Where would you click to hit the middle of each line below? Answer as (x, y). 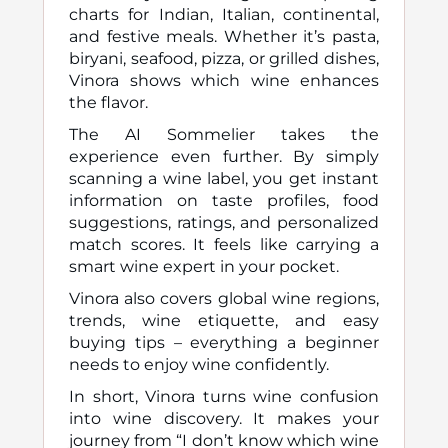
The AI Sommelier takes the (224, 134)
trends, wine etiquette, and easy (224, 320)
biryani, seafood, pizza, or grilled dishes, (224, 58)
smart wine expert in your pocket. (204, 266)
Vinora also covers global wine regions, (224, 298)
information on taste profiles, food (224, 200)
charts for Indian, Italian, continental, (224, 14)
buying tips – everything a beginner (224, 342)
